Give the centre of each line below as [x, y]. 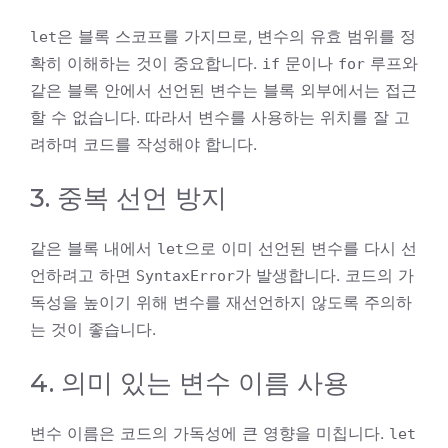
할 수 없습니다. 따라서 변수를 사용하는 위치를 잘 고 [220, 116]
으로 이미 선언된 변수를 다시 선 [300, 247]
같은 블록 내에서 [93, 247]
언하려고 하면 [83, 274]
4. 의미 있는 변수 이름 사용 [189, 382]
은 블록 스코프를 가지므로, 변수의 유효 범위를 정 [236, 35]
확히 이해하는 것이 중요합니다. [146, 62]
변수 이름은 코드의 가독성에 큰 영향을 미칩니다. [209, 432]
